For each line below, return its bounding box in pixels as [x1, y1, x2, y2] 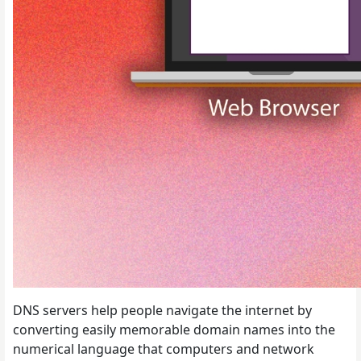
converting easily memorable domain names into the [13, 321, 335, 339]
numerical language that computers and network [13, 340, 314, 359]
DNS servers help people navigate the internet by [13, 301, 312, 320]
